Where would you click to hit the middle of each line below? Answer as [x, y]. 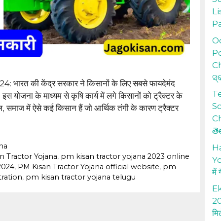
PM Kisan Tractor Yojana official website [88, 167]
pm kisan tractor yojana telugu [80, 177]
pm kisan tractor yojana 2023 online [125, 157]
